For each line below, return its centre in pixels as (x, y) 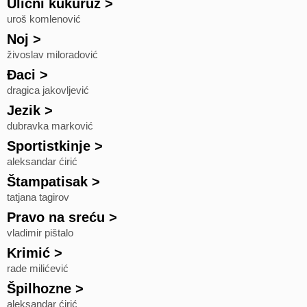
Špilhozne (39, 288)
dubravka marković (50, 126)
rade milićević (38, 269)
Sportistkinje (49, 146)
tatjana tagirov (38, 197)
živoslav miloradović (52, 55)
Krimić (28, 253)
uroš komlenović (44, 19)
